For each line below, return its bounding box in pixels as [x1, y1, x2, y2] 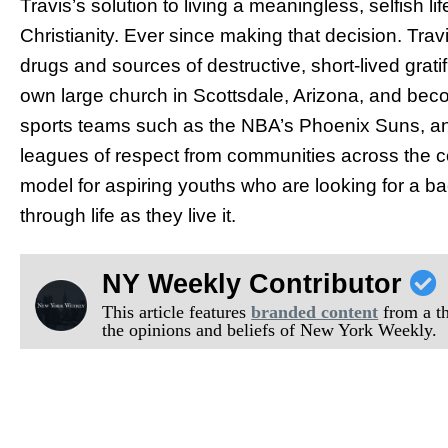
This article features [102, 301, 252, 322]
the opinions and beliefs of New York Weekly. [102, 319, 438, 340]
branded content [251, 301, 379, 322]
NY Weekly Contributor [102, 268, 411, 299]
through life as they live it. [20, 204, 236, 226]
